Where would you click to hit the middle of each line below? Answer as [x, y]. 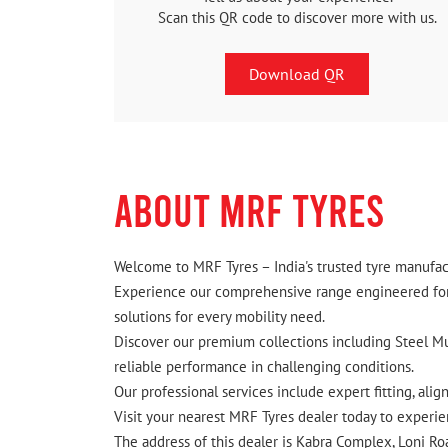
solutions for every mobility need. [219, 317]
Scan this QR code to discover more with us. [297, 17]
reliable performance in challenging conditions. [264, 367]
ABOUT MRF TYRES [249, 209]
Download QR [297, 73]
